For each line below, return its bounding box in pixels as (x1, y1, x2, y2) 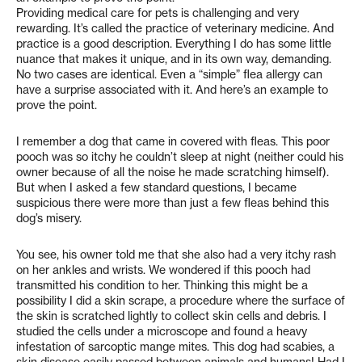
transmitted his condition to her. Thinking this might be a (16, 278, 308, 293)
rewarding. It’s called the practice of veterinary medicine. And (16, 21, 334, 36)
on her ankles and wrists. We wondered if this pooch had (16, 263, 310, 277)
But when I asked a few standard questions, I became (16, 180, 297, 195)
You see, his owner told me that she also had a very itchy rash (16, 247, 336, 262)
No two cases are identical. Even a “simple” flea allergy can (16, 67, 322, 82)
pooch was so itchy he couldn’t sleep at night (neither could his (16, 149, 343, 164)
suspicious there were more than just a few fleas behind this (16, 196, 329, 210)
